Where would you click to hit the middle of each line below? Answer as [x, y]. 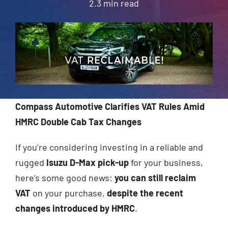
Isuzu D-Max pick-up [87, 163]
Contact [30, 51]
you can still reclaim [155, 178]
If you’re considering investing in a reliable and [109, 147]
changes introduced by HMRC [75, 208]
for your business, [166, 163]
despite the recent [145, 193]
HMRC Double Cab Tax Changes [78, 122]
